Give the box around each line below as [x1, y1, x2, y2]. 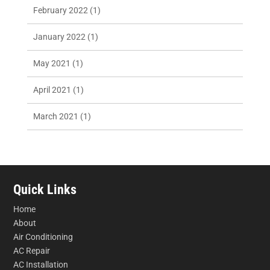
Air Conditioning [13, 231, 74, 242]
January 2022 [33, 31, 86, 42]
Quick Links [13, 181, 77, 197]
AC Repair [13, 245, 51, 256]
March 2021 [33, 111, 78, 121]
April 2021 [33, 84, 71, 95]
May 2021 [33, 58, 71, 68]
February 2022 [33, 5, 88, 15]
